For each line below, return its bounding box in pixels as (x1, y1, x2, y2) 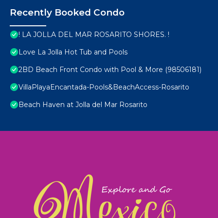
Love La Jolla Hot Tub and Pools (18, 48, 127, 57)
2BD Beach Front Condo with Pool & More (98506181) (18, 65, 201, 74)
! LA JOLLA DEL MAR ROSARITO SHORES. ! (18, 30, 169, 39)
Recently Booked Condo (10, 7, 125, 18)
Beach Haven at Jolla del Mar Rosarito (18, 100, 147, 109)
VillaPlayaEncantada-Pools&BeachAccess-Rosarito (18, 83, 189, 92)
